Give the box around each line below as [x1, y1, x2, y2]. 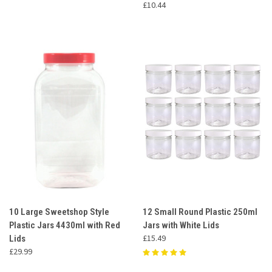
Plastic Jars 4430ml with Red [9, 219, 120, 231]
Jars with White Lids [142, 219, 219, 231]
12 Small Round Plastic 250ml [142, 206, 257, 217]
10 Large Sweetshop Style [9, 206, 109, 217]
